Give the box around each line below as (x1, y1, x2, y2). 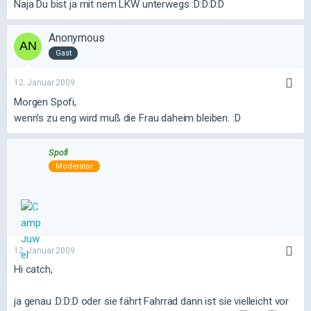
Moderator (56, 162, 93, 171)
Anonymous (49, 31, 105, 44)
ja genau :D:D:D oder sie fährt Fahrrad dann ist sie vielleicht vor (14, 295, 289, 308)
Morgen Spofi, (14, 95, 77, 108)
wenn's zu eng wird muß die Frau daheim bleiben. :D (14, 111, 241, 124)
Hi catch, (14, 263, 53, 276)
